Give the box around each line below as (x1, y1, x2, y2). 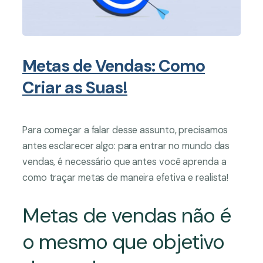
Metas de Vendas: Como (22, 55, 205, 77)
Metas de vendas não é (22, 202, 231, 230)
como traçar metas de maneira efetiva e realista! (22, 171, 229, 184)
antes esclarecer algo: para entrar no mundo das (22, 140, 230, 153)
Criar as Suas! (22, 77, 127, 99)
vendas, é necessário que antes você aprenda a (22, 156, 227, 168)
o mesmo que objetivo (22, 228, 224, 256)
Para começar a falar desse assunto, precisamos (22, 124, 228, 137)
